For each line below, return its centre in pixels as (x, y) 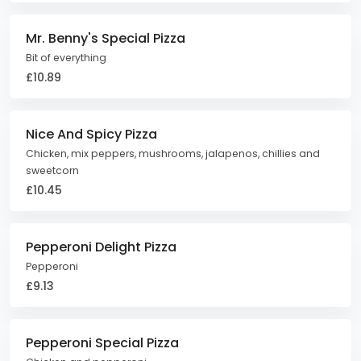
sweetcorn (52, 170)
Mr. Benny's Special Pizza (106, 38)
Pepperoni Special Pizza (102, 343)
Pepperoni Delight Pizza (101, 247)
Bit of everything (66, 58)
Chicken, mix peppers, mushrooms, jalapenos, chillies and (173, 154)
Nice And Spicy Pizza (91, 134)
